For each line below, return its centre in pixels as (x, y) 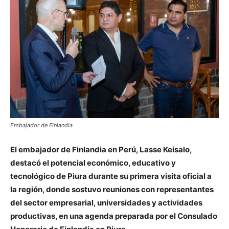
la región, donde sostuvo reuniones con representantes (112, 189)
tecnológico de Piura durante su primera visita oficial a (111, 176)
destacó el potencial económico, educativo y (93, 163)
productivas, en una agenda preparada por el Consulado (114, 216)
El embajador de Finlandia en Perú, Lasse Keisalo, (101, 149)
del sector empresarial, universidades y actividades (106, 202)
